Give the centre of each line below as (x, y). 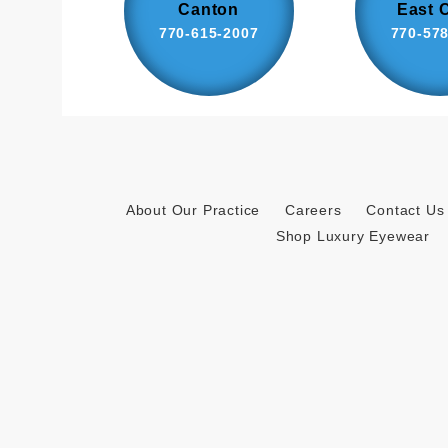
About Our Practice (193, 209)
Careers (313, 209)
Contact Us (405, 209)
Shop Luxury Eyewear (353, 235)
